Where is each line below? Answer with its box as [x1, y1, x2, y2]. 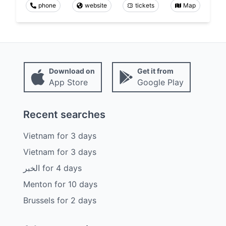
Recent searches [23, 108, 105, 121]
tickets [135, 2, 155, 10]
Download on [48, 67, 95, 76]
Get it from [137, 67, 174, 76]
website [84, 2, 107, 10]
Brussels [23, 195, 54, 206]
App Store [48, 77, 88, 88]
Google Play [137, 77, 184, 88]
